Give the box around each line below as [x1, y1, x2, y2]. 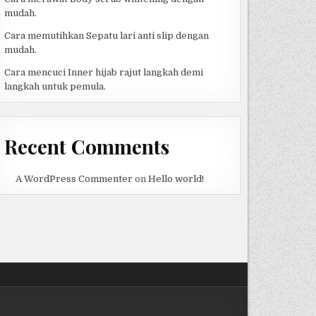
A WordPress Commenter [15, 174, 133, 185]
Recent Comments [4, 133, 169, 159]
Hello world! [147, 174, 204, 185]
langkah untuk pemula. [4, 80, 106, 92]
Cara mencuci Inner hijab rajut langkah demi [4, 66, 203, 78]
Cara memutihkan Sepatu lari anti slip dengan [4, 30, 209, 41]
